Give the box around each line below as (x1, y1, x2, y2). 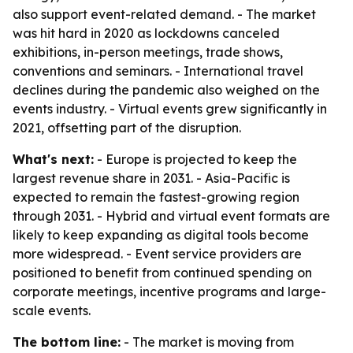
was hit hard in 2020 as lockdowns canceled (13, 25, 280, 41)
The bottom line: (13, 334, 121, 350)
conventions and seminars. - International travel (13, 63, 303, 79)
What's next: (13, 151, 94, 167)
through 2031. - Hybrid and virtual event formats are (13, 208, 330, 224)
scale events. (13, 303, 91, 318)
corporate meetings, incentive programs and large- (13, 284, 326, 299)
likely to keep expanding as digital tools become (13, 227, 309, 243)
